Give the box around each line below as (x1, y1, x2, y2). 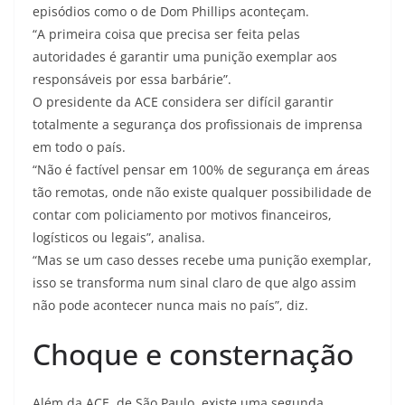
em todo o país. (33, 138, 126, 155)
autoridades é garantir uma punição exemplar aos (33, 48, 337, 65)
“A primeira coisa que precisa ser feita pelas (33, 25, 300, 42)
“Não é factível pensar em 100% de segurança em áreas (33, 161, 370, 178)
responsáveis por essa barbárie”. (33, 71, 231, 88)
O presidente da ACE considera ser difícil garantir (33, 93, 334, 110)
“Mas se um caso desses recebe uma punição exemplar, (33, 251, 372, 268)
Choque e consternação (33, 334, 353, 373)
